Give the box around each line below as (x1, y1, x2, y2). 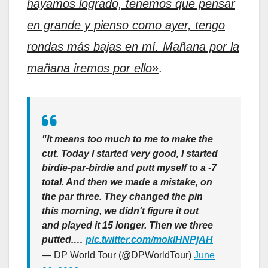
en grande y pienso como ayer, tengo (27, 19, 225, 32)
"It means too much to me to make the (42, 134, 213, 145)
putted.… (42, 234, 86, 245)
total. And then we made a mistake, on (42, 177, 212, 188)
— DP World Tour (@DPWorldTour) (42, 250, 194, 261)
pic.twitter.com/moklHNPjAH (86, 234, 213, 245)
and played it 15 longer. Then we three (42, 220, 213, 231)
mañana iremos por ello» (27, 62, 159, 75)
